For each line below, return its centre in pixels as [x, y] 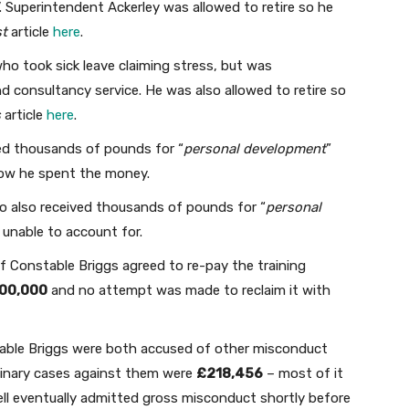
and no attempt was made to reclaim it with [189, 291]
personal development [255, 149]
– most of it [303, 374]
